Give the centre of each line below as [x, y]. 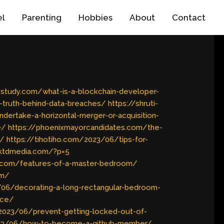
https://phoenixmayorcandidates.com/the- [85, 128]
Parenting [42, 17]
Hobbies [95, 17]
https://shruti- [133, 104]
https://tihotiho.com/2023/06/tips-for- [77, 140]
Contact [189, 17]
